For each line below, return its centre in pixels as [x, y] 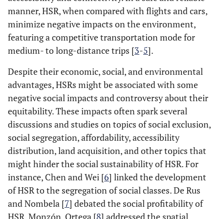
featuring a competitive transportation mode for [101, 37]
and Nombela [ [36, 203]
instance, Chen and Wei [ [56, 177]
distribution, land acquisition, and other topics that [107, 151]
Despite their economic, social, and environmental [105, 71]
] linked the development [158, 177]
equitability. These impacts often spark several [98, 111]
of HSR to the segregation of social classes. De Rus [104, 190]
